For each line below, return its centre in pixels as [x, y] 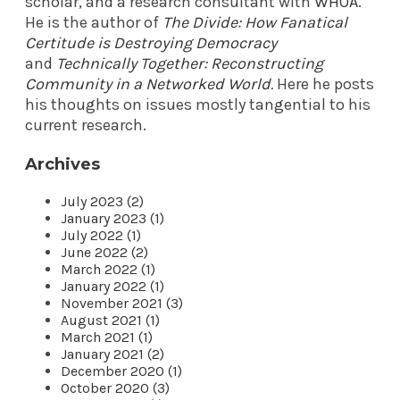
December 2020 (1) [121, 371]
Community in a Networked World [148, 83]
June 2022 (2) [104, 252]
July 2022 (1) [101, 235]
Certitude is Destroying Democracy [151, 42]
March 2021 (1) [107, 337]
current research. [87, 125]
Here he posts [324, 83]
